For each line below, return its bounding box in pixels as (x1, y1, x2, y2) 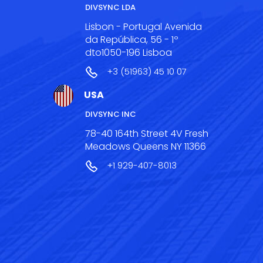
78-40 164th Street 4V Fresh (85, 127, 208, 140)
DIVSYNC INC (85, 109, 136, 120)
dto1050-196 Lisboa (85, 46, 172, 60)
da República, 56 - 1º (85, 33, 178, 47)
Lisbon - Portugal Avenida (85, 20, 202, 34)
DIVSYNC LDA (85, 2, 136, 14)
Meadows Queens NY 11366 (85, 140, 206, 153)
